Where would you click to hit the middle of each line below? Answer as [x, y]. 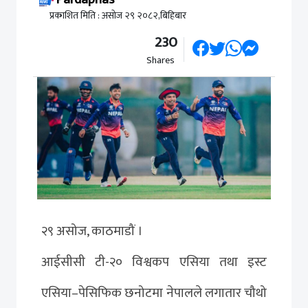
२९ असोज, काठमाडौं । [92, 231]
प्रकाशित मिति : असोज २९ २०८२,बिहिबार [118, 15]
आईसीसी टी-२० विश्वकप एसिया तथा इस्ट [154, 262]
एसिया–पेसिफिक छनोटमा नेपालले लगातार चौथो [154, 293]
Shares [161, 60]
